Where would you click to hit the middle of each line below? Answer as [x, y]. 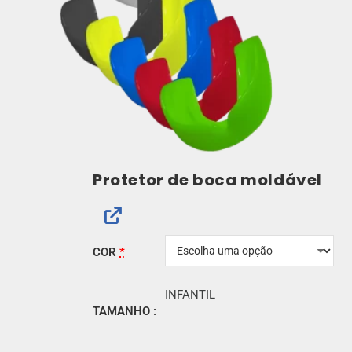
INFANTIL [191, 294]
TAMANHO [123, 311]
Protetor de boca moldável [208, 180]
